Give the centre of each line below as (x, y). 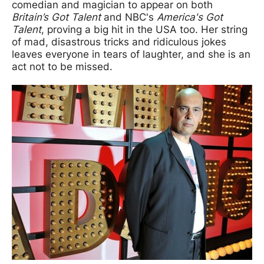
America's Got (188, 17)
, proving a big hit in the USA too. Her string (144, 29)
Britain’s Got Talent (56, 17)
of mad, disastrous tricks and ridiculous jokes (119, 42)
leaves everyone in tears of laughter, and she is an (131, 54)
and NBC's (127, 17)
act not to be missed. (62, 66)
